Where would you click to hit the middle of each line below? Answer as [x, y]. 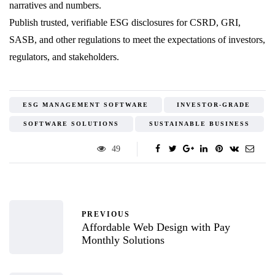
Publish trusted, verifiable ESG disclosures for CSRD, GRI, [125, 23]
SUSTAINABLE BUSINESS [199, 124]
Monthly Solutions [123, 240]
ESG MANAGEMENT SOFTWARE [85, 105]
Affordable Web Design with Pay [156, 227]
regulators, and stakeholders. [64, 57]
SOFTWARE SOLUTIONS [71, 124]
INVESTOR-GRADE [214, 105]
